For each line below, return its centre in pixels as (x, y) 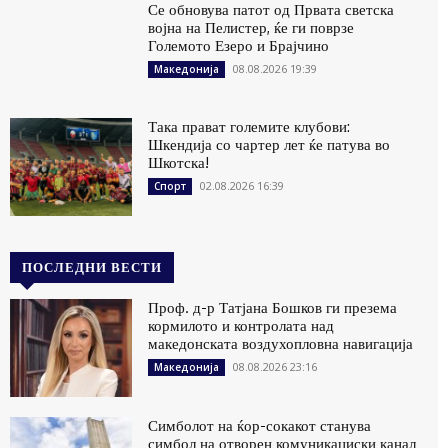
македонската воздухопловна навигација (281, 344)
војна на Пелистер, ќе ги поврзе (251, 27)
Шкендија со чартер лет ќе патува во (269, 145)
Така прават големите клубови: (249, 127)
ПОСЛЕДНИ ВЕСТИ (92, 267)
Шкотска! (179, 163)
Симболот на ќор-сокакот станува (260, 426)
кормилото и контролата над (241, 326)
